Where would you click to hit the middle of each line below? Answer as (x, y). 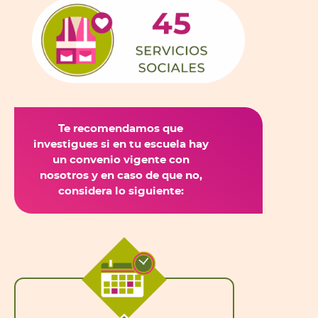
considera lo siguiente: (121, 191)
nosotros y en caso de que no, (121, 175)
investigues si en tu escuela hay (121, 144)
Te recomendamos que (121, 128)
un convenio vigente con (121, 160)
